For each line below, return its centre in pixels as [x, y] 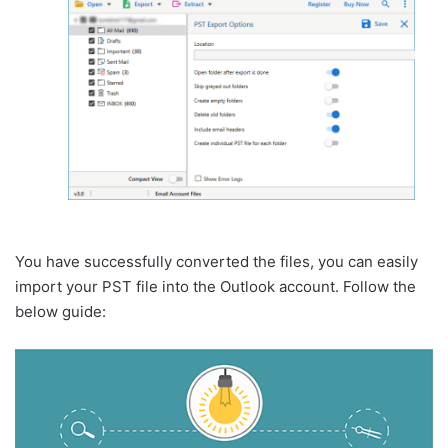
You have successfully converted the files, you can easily [216, 262]
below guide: [60, 312]
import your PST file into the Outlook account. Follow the [215, 287]
